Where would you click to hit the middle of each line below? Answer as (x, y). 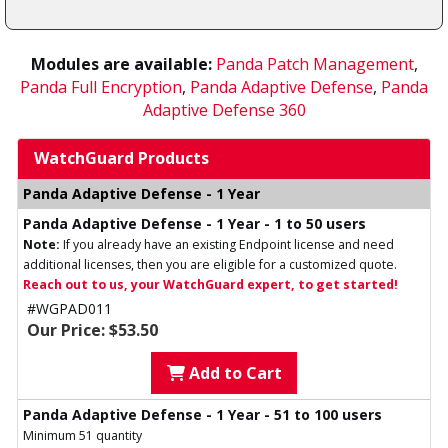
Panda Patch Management (314, 64)
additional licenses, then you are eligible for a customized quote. (210, 265)
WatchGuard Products (121, 158)
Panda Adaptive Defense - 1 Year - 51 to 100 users (202, 415)
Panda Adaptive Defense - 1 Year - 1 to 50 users (194, 224)
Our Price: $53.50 (92, 330)
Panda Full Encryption (101, 87)
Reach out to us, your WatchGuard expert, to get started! (210, 285)
